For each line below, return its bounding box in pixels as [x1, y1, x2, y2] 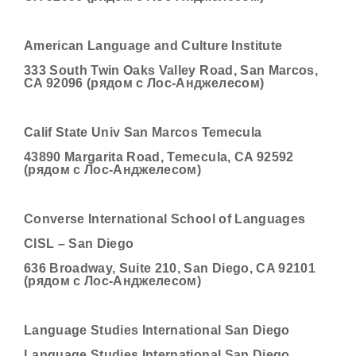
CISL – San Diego [24, 237, 134, 250]
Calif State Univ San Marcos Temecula [24, 126, 262, 139]
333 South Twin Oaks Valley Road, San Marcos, [24, 64, 318, 77]
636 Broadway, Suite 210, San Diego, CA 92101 [24, 261, 315, 275]
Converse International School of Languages [24, 212, 306, 226]
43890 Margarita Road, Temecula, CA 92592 [24, 150, 294, 164]
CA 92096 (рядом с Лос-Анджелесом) [24, 76, 265, 90]
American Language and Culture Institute [24, 39, 283, 52]
